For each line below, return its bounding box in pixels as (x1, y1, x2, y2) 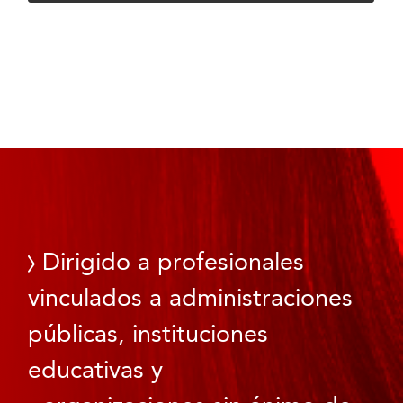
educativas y (28, 359, 164, 383)
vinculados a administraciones (28, 287, 354, 311)
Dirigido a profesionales (35, 251, 305, 275)
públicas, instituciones (28, 323, 269, 347)
